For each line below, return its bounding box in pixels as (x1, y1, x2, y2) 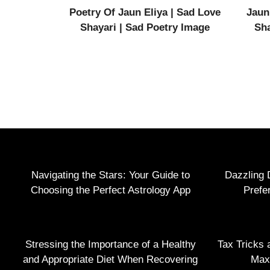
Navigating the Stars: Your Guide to (31, 169, 190, 181)
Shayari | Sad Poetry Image (80, 21, 210, 33)
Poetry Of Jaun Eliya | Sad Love (69, 6, 221, 18)
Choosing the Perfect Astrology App (30, 184, 190, 196)
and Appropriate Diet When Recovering (23, 253, 198, 265)
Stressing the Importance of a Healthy (25, 238, 196, 250)
